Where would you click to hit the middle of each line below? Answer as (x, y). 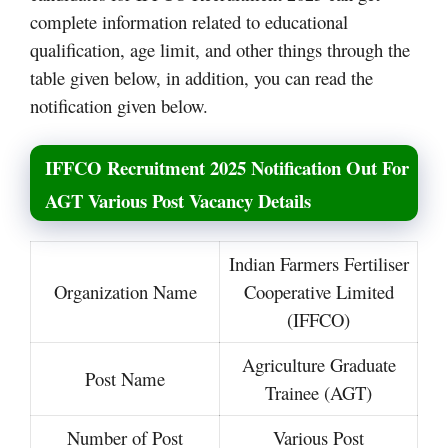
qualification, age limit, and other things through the (220, 49)
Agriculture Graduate (318, 365)
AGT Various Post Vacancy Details (178, 201)
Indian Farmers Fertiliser (318, 264)
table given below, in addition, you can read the (201, 77)
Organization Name (125, 292)
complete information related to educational (189, 21)
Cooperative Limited (318, 292)
